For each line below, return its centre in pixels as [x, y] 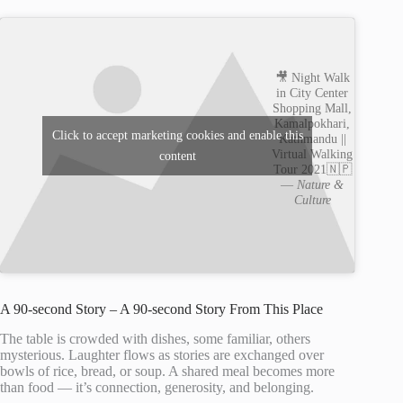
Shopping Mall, [313, 108]
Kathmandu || [312, 139]
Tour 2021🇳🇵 [312, 170]
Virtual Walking [313, 154]
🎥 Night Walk [312, 78]
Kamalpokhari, [313, 124]
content [177, 156]
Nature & [321, 185]
